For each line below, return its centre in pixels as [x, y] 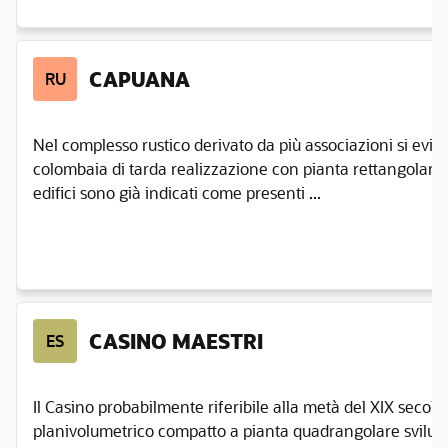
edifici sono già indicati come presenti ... [177, 192]
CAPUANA [139, 79]
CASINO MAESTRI [176, 341]
